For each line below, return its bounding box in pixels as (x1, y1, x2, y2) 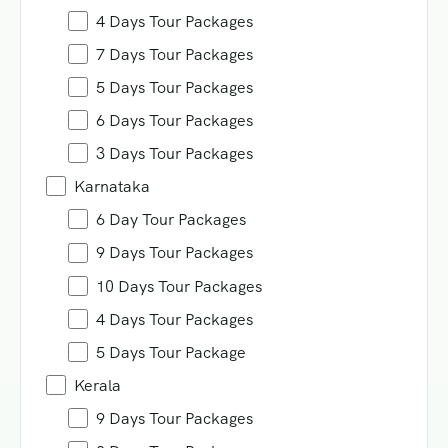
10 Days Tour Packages (96, 275, 262, 297)
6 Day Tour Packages (96, 209, 246, 231)
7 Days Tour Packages (96, 44, 253, 66)
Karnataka (74, 176, 150, 198)
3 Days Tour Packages (96, 143, 253, 165)
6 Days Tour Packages (96, 110, 253, 132)
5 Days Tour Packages (96, 77, 253, 99)
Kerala (74, 374, 121, 396)
